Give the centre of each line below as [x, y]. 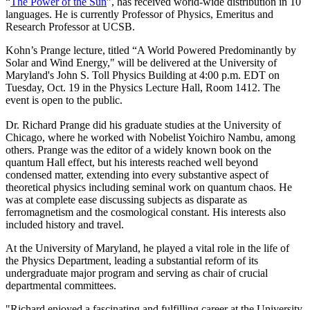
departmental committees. [61, 285]
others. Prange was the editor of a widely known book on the [138, 149]
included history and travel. [65, 224]
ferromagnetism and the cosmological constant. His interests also [146, 212]
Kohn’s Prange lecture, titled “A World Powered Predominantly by [151, 50]
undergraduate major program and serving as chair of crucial [137, 273]
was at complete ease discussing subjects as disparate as [126, 199]
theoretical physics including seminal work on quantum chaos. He [149, 187]
